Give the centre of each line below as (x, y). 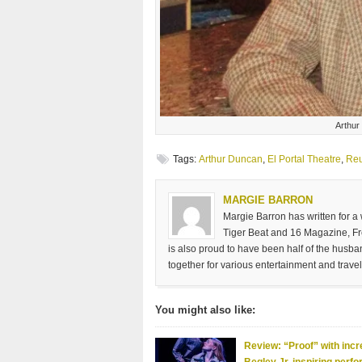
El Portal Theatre (304, 160)
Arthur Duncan (231, 160)
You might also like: (205, 310)
